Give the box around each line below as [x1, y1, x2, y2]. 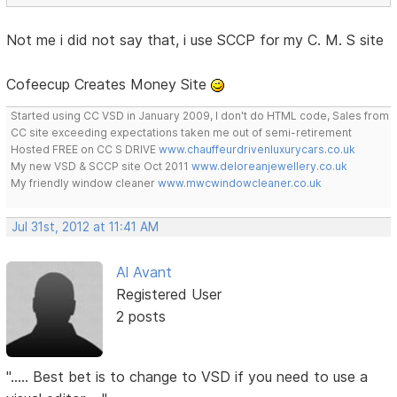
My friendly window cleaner [11, 175, 159, 190]
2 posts [115, 307, 166, 325]
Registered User [115, 284, 222, 303]
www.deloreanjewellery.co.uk [191, 159, 348, 173]
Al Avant [115, 262, 172, 281]
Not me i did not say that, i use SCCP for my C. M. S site [6, 30, 385, 49]
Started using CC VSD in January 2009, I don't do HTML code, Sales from [11, 108, 390, 122]
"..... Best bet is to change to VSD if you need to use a [6, 368, 369, 386]
